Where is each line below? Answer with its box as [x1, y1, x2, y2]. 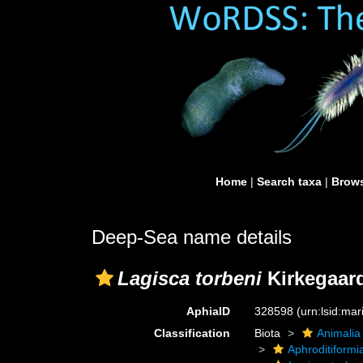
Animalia [317, 327, 361, 340]
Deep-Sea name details [92, 226, 292, 248]
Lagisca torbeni [117, 267, 262, 289]
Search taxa [257, 175, 322, 188]
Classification [154, 327, 231, 340]
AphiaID [186, 305, 231, 318]
